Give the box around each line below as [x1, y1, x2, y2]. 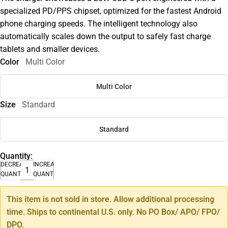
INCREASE [33, 161, 62, 168]
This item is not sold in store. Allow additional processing [7, 194, 214, 205]
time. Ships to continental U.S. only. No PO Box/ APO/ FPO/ [7, 207, 220, 217]
